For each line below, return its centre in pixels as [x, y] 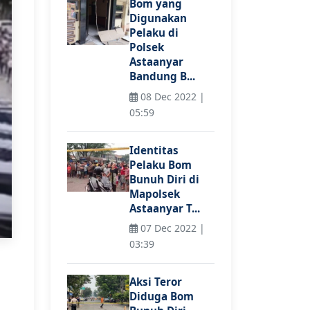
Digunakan [158, 18]
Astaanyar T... [165, 208]
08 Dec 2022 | [171, 96]
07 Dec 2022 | [171, 228]
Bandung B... [162, 76]
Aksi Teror [156, 282]
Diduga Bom [162, 297]
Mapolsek [155, 193]
